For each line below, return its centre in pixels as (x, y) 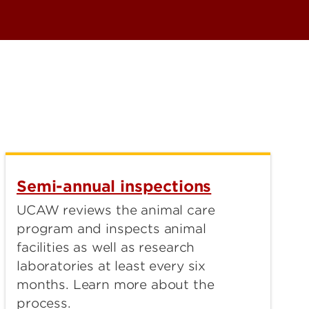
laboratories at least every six (111, 266)
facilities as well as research (106, 248)
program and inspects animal (111, 229)
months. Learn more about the (116, 285)
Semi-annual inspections (114, 187)
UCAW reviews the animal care (116, 210)
